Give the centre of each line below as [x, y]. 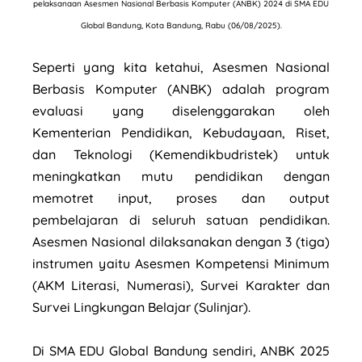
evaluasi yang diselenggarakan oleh [181, 110]
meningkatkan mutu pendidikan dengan [181, 176]
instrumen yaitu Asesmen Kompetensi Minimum [181, 263]
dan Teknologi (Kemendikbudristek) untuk [181, 154]
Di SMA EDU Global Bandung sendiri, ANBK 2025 [181, 350]
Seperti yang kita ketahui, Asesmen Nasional [181, 67]
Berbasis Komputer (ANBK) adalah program [181, 88]
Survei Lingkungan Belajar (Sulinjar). [143, 307]
